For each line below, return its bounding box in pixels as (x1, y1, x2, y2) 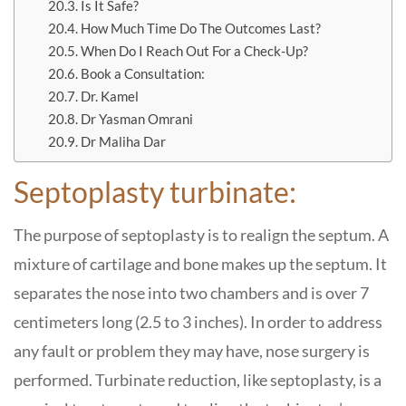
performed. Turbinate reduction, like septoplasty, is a (14, 370, 382, 390)
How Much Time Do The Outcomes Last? (81, 20, 322, 36)
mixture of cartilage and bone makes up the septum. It (14, 254, 387, 274)
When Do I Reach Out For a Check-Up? (81, 43, 309, 59)
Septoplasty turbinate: (14, 174, 302, 209)
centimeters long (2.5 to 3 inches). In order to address (14, 312, 382, 332)
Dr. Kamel (81, 88, 140, 104)
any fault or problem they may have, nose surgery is (14, 341, 370, 361)
